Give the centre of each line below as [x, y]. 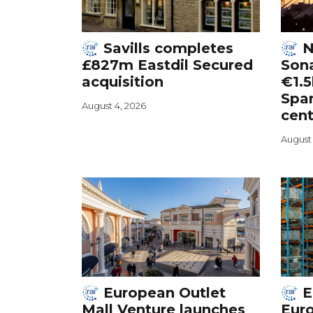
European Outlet [162, 293]
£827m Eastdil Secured [167, 65]
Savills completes [166, 48]
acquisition [123, 81]
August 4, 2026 [114, 105]
